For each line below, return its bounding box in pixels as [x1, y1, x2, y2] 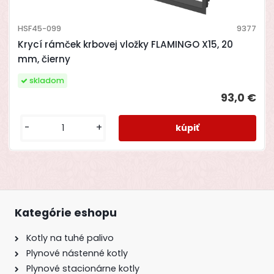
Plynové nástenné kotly [26, 246, 128, 259]
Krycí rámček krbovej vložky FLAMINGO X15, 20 [17, 37, 233, 51]
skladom [29, 75, 64, 86]
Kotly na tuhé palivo [26, 231, 114, 244]
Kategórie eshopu [15, 205, 117, 220]
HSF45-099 [17, 23, 61, 34]
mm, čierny [17, 52, 70, 65]
